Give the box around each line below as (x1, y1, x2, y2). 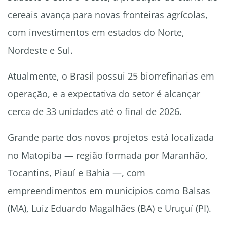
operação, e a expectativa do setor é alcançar (8, 88, 200, 100)
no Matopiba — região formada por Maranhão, (8, 149, 208, 162)
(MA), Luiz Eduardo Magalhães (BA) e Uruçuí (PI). (8, 202, 211, 215)
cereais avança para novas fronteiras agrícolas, (8, 9, 208, 21)
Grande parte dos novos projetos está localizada (8, 131, 214, 144)
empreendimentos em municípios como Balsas (8, 184, 210, 197)
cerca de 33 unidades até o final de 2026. (8, 105, 182, 118)
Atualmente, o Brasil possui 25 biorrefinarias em (8, 70, 214, 83)
